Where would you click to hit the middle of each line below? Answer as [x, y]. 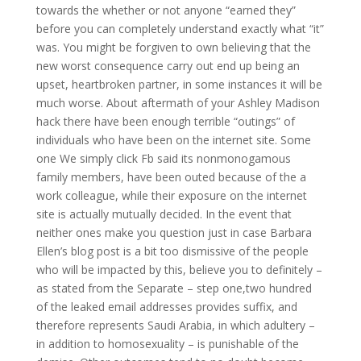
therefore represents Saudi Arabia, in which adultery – [175, 325]
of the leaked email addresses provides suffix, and [166, 307]
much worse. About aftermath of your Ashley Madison [178, 103]
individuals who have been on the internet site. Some [173, 140]
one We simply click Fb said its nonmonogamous [163, 158]
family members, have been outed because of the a [171, 177]
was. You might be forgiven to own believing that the [173, 47]
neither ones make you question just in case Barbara [174, 232]
